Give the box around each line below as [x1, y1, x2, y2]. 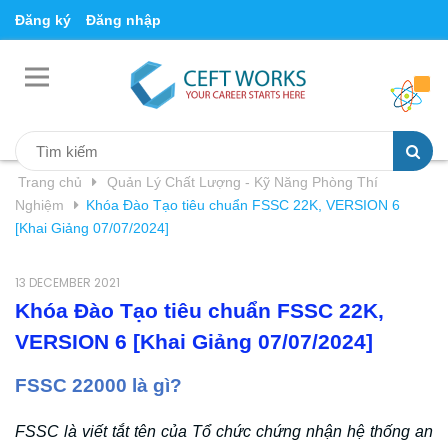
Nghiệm [15, 197, 64, 213]
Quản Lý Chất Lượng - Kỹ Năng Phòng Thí [107, 174, 378, 190]
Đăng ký [15, 12, 71, 28]
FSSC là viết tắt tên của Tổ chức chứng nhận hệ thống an [15, 423, 433, 440]
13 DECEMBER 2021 [15, 274, 120, 291]
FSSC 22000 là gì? [15, 375, 182, 396]
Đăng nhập [86, 12, 161, 28]
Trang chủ [18, 174, 82, 190]
